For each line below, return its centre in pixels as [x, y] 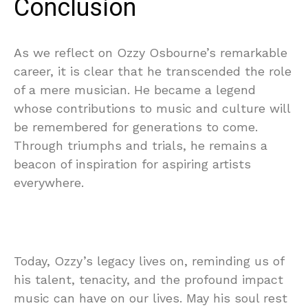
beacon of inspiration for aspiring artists [132, 164]
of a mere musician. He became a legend [135, 90]
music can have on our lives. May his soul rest [151, 298]
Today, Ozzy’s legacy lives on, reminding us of [149, 261]
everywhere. [49, 183]
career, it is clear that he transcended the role [153, 71]
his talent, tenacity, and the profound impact [148, 280]
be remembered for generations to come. [136, 127]
